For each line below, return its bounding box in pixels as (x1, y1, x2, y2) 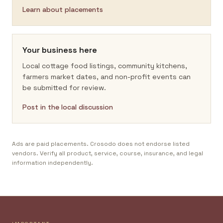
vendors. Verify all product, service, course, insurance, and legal (12, 149, 203, 157)
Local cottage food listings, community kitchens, (22, 61, 187, 70)
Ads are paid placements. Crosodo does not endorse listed (12, 140, 190, 148)
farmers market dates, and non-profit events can (22, 72, 191, 81)
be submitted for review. (22, 83, 106, 92)
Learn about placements (22, 5, 103, 14)
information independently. (12, 159, 93, 167)
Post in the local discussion (22, 103, 113, 111)
